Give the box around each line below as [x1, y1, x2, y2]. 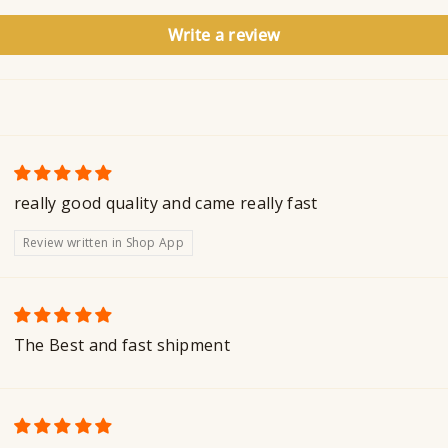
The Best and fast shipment [13, 334, 231, 357]
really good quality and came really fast [13, 192, 318, 215]
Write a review [167, 24, 281, 47]
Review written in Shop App [22, 234, 185, 252]
